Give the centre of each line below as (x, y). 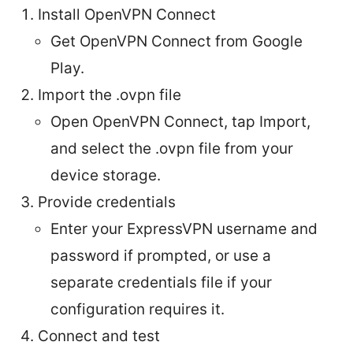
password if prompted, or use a (161, 255)
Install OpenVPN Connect (127, 14)
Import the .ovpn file (110, 95)
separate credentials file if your (161, 282)
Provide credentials (107, 202)
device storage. (106, 175)
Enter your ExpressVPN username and (184, 229)
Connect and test (99, 336)
